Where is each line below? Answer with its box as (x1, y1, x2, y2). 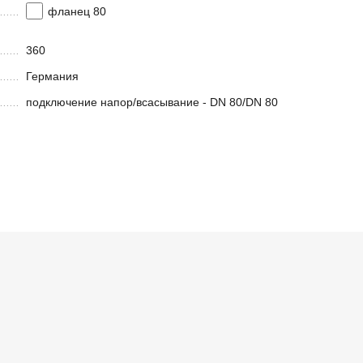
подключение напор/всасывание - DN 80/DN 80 (26, 96, 278, 109)
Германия (26, 70, 79, 83)
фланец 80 (47, 5, 106, 19)
